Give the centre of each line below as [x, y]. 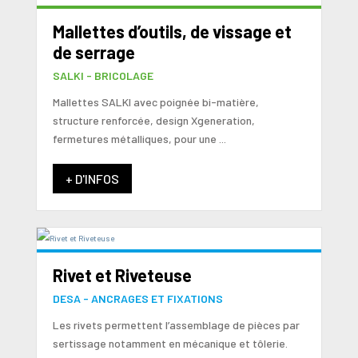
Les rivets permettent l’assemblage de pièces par [176, 324]
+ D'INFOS [92, 179]
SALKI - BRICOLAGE [103, 76]
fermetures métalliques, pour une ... [139, 139]
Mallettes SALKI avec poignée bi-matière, [155, 102]
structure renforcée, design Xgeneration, [153, 121]
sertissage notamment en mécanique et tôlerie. [170, 343]
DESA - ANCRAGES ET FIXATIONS [137, 298]
